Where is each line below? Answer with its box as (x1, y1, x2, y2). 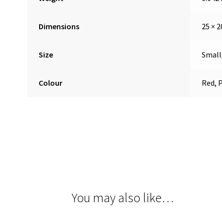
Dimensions (38, 21, 79, 32)
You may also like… (71, 189, 174, 206)
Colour (38, 78, 62, 88)
